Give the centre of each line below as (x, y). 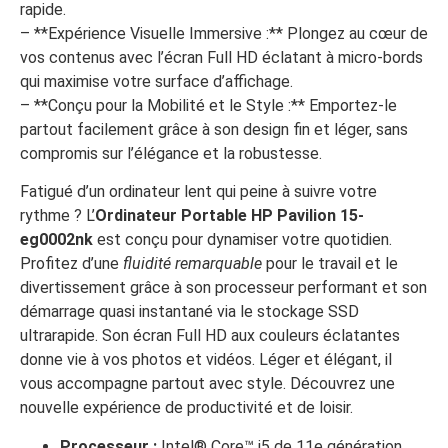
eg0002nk (56, 240)
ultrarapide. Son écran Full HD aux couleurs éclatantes (210, 336)
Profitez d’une (71, 264)
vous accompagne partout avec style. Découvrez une (207, 384)
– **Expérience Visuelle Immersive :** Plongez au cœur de (224, 33)
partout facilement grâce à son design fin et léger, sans (214, 129)
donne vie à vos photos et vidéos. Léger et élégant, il (206, 360)
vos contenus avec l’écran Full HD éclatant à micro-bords (221, 57)
